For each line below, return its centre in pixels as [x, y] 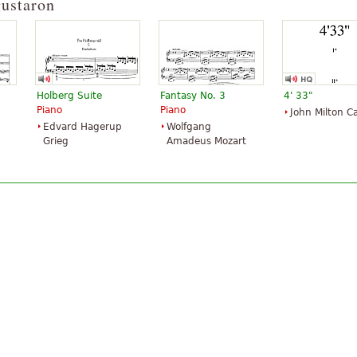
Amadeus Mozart [206, 141]
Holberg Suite [69, 95]
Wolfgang [189, 126]
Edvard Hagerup [82, 126]
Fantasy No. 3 [193, 95]
